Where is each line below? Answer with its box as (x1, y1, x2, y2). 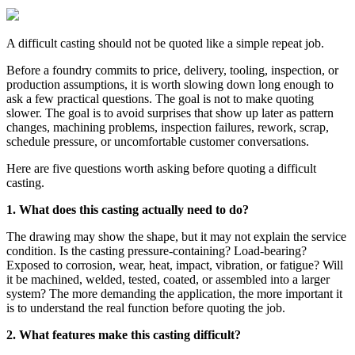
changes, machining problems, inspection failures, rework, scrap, (6, 120, 329, 134)
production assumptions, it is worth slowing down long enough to (6, 77, 334, 91)
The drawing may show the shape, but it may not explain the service (6, 229, 346, 243)
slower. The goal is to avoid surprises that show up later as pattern (6, 105, 334, 120)
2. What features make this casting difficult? (6, 327, 241, 342)
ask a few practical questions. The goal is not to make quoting (6, 91, 314, 105)
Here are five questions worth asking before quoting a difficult (6, 161, 316, 175)
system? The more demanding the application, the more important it (6, 286, 342, 300)
